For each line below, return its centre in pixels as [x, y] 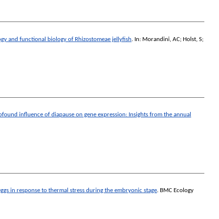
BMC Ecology [177, 191]
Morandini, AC [161, 39]
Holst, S [192, 39]
